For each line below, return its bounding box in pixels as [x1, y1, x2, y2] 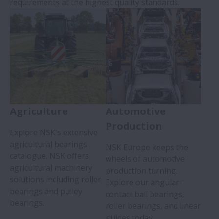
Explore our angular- [106, 177, 182, 188]
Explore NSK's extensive [10, 127, 98, 138]
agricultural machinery [10, 162, 92, 174]
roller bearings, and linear [106, 200, 201, 212]
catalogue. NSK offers [10, 151, 89, 162]
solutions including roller [10, 174, 101, 185]
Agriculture [10, 105, 68, 118]
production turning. [106, 165, 177, 176]
